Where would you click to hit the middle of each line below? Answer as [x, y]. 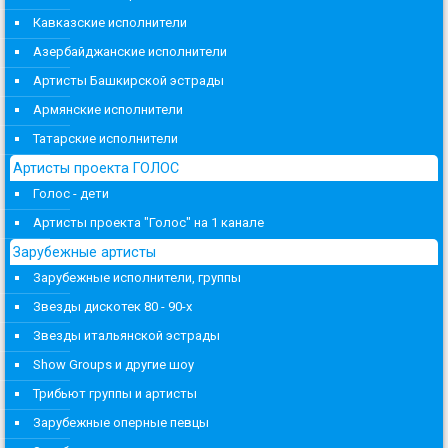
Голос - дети [71, 193]
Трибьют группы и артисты [115, 393]
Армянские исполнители [108, 109]
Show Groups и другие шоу [113, 364]
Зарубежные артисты [84, 251]
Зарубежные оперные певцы [121, 422]
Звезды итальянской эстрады [126, 335]
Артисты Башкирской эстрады [128, 80]
